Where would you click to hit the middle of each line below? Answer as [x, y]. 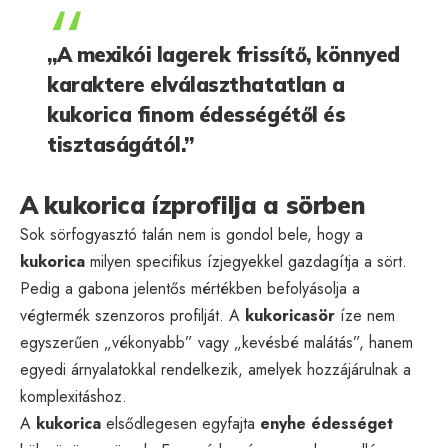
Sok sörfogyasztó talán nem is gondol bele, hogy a [191, 234]
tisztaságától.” [120, 144]
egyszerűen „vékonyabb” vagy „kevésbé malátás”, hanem [216, 342]
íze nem [365, 315]
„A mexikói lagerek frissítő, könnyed [223, 54]
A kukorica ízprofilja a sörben [193, 204]
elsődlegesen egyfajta [180, 423]
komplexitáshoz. [73, 396]
